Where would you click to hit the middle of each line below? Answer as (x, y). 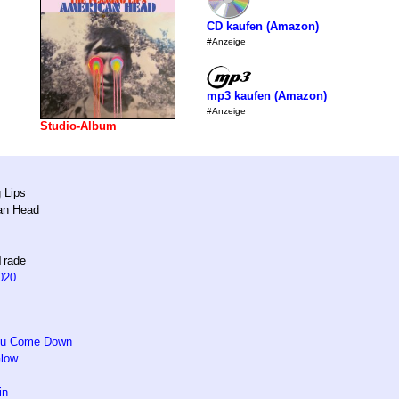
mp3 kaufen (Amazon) (266, 95)
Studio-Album (78, 126)
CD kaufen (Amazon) (262, 26)
